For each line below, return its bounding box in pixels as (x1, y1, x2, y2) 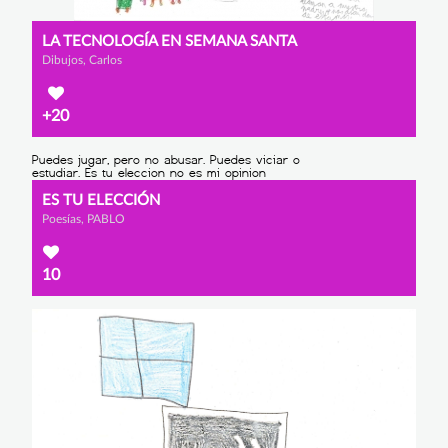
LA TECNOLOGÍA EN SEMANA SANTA (42, 33, 297, 49)
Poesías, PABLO (42, 213, 125, 226)
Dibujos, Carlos (42, 53, 122, 66)
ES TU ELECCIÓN (42, 193, 160, 209)
